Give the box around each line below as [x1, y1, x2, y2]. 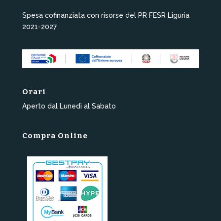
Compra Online [22, 131, 88, 141]
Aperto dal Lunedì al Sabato [22, 102, 116, 110]
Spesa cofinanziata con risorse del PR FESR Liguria [22, 11, 189, 19]
